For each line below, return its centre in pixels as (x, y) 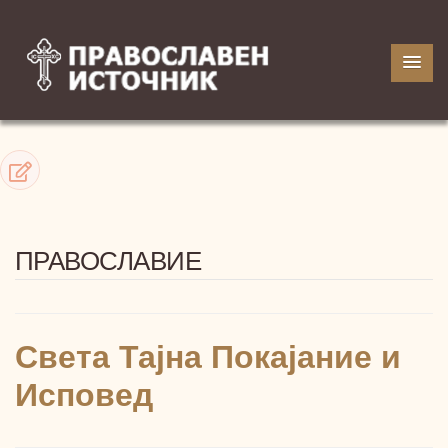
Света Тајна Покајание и (208, 357)
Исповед (84, 395)
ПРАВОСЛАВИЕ (108, 261)
